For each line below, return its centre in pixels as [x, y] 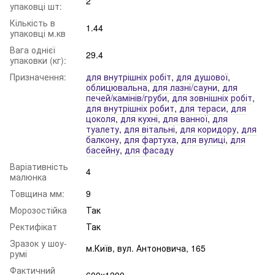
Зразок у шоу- [38, 243]
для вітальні [149, 129]
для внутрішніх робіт [129, 76]
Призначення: [38, 76]
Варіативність [39, 166]
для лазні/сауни [185, 87]
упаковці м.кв [38, 33]
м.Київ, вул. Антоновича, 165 [146, 248]
